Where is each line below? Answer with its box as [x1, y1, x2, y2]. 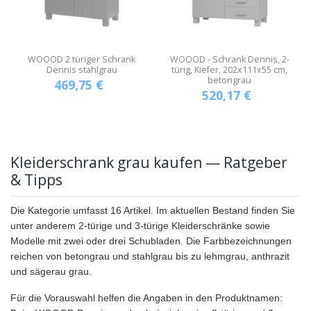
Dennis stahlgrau [46, 63, 117, 76]
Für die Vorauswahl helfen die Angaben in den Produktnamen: [10, 292, 283, 303]
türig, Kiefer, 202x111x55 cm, [171, 63, 287, 76]
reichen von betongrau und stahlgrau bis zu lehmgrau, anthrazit [10, 250, 289, 262]
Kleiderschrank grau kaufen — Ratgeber [10, 152, 287, 172]
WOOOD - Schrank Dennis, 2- [169, 53, 289, 65]
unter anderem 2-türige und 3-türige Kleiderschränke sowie [10, 219, 270, 231]
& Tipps [10, 169, 62, 190]
